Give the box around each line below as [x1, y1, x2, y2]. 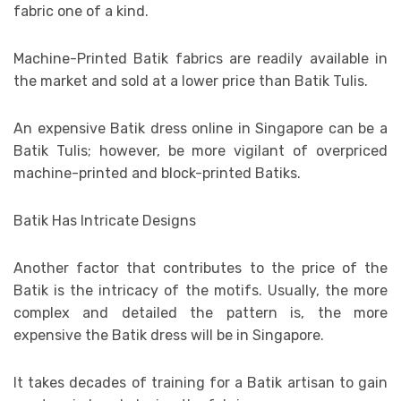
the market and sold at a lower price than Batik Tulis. [13, 72, 368, 90]
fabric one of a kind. [13, 2, 149, 20]
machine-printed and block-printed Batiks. [13, 164, 304, 182]
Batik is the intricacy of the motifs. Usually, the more [13, 281, 388, 299]
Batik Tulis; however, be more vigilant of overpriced [13, 141, 388, 159]
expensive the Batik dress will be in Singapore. [13, 326, 324, 344]
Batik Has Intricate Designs [13, 211, 200, 229]
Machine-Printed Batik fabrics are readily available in [13, 49, 388, 67]
